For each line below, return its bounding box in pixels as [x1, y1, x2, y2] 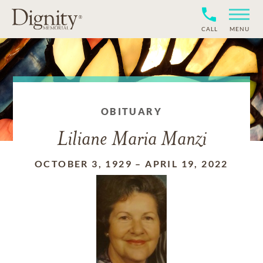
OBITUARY [100, 106, 163, 117]
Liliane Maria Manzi [56, 130, 207, 150]
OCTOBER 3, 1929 [35, 158, 133, 169]
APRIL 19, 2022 [145, 158, 228, 169]
